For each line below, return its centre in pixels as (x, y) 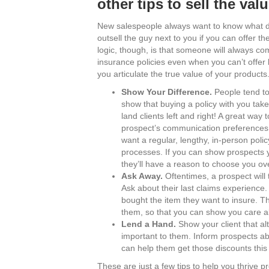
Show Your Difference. (168, 92)
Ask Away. (143, 176)
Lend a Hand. (149, 224)
